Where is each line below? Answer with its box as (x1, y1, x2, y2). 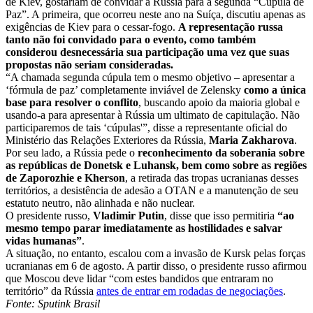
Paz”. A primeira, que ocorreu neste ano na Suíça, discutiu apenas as (6, 8, 305, 21)
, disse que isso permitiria (164, 210, 277, 222)
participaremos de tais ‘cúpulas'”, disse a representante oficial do (6, 122, 287, 134)
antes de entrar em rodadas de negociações (96, 285, 283, 298)
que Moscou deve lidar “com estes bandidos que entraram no (6, 272, 273, 285)
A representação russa (178, 21, 283, 34)
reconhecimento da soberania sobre (138, 147, 305, 159)
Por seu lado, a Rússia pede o (6, 147, 138, 159)
